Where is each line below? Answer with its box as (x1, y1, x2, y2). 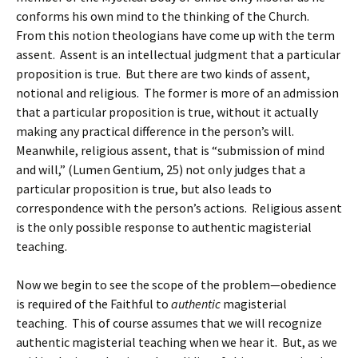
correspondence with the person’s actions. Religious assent (16, 200, 342, 216)
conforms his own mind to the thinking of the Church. (16, 8, 312, 24)
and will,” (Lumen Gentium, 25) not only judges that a (16, 161, 305, 177)
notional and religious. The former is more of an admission (16, 85, 339, 101)
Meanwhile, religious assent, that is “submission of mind (16, 142, 324, 158)
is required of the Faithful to (16, 296, 171, 312)
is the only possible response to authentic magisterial (16, 219, 312, 235)
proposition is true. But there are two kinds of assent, (16, 66, 310, 82)
